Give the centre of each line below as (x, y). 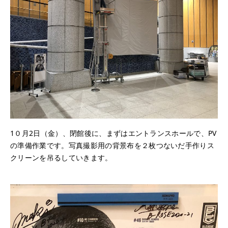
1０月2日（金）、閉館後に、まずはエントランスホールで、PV (113, 133)
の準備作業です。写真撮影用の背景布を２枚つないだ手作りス (112, 145)
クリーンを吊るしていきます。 (61, 158)
